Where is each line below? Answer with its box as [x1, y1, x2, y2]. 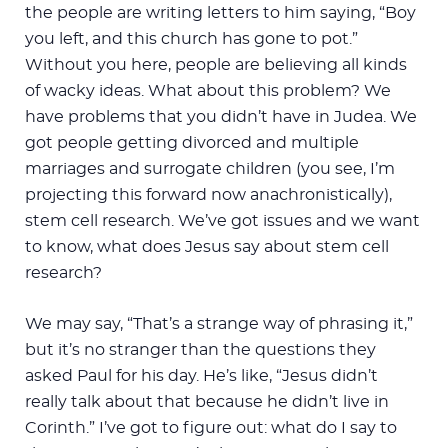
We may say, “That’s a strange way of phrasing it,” [25, 315, 413, 332]
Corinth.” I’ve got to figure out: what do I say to [25, 419, 397, 436]
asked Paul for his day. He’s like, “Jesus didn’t [25, 367, 378, 384]
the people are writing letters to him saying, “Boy [25, 4, 416, 21]
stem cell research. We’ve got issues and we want [25, 212, 420, 229]
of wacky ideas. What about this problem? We [25, 82, 391, 99]
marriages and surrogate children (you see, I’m [25, 160, 395, 177]
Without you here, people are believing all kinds [25, 56, 407, 73]
